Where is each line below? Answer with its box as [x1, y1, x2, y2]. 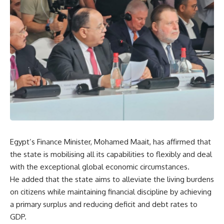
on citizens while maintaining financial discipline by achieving [10, 187, 211, 196]
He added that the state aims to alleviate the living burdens [10, 174, 214, 184]
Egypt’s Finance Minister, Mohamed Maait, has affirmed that [10, 137, 211, 146]
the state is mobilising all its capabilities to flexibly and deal [10, 149, 212, 159]
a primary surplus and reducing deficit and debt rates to [10, 199, 197, 209]
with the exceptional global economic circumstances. [10, 162, 189, 171]
